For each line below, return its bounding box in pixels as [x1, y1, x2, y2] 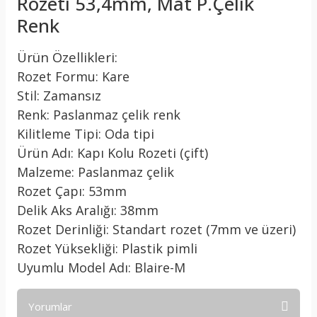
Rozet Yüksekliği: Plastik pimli [17, 240, 197, 257]
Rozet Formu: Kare [17, 68, 129, 85]
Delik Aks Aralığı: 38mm [17, 202, 158, 219]
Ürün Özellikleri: [17, 48, 117, 66]
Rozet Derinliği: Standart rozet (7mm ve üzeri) [17, 221, 296, 238]
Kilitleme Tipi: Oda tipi [17, 125, 154, 142]
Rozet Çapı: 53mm [17, 183, 127, 200]
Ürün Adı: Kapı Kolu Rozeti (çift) [17, 144, 208, 161]
